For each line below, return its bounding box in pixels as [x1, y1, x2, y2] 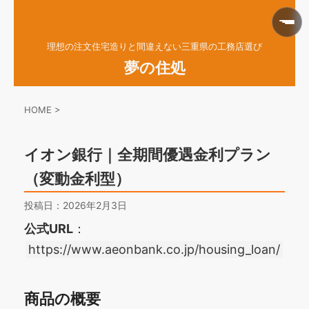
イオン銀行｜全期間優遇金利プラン [24, 146, 271, 164]
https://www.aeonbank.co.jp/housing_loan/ [28, 242, 280, 257]
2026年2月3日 [63, 199, 127, 212]
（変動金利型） [24, 170, 130, 188]
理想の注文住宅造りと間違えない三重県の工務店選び [47, 41, 262, 52]
